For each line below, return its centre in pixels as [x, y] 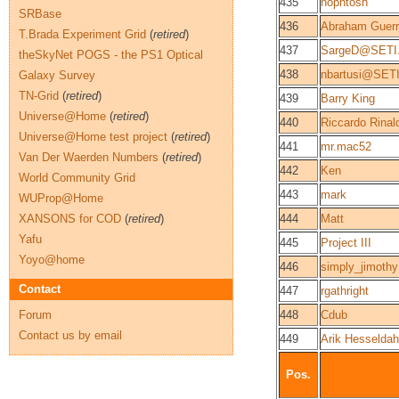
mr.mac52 [346, 147]
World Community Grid [77, 178]
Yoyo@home [52, 260]
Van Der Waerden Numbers [89, 157]
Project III [346, 243]
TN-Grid [39, 96]
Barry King [348, 98]
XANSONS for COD [70, 219]
